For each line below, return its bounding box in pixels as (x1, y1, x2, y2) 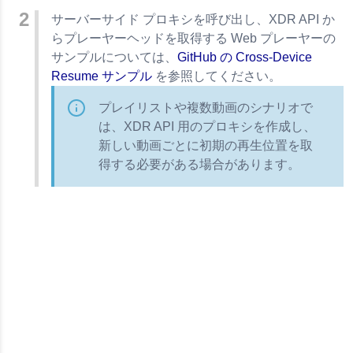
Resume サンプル (51, 69, 152, 83)
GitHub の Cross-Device (177, 50, 312, 64)
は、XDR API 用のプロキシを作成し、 (98, 119, 316, 133)
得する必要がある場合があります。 (98, 157, 300, 171)
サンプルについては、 (51, 50, 177, 64)
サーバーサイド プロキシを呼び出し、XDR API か (51, 12, 335, 26)
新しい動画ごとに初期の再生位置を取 (98, 138, 313, 152)
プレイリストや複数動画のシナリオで (98, 100, 313, 114)
